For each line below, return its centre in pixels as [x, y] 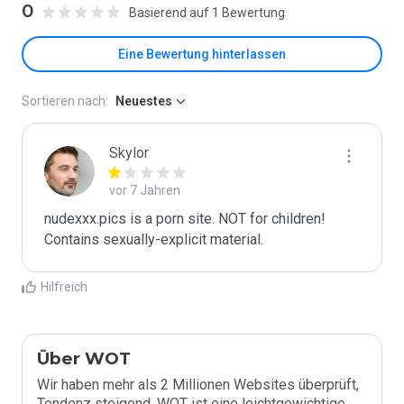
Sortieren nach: [65, 101]
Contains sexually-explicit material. [154, 239]
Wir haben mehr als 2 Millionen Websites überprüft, [198, 385]
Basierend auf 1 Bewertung [207, 12]
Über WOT [84, 358]
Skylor [129, 153]
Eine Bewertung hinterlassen [202, 54]
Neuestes [144, 101]
